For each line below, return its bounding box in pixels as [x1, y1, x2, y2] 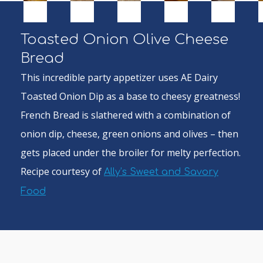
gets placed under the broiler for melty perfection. [21, 146, 241, 160]
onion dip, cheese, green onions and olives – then [21, 127, 238, 141]
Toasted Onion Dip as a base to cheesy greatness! [21, 90, 240, 103]
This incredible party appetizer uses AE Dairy [21, 71, 218, 85]
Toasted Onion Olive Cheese [21, 32, 228, 48]
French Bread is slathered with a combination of [21, 109, 231, 122]
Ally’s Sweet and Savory [104, 167, 218, 178]
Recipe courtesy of [21, 165, 104, 178]
